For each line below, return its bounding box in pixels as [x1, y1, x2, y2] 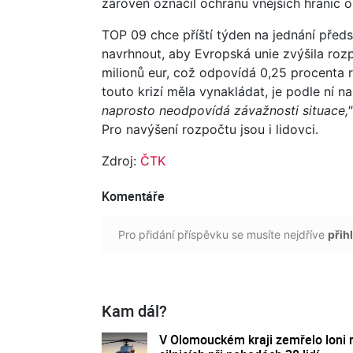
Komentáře [102, 187, 165, 205]
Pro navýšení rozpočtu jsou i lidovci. [102, 121, 318, 137]
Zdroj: [102, 152, 140, 169]
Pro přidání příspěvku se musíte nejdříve [118, 227, 328, 241]
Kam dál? [102, 299, 167, 321]
